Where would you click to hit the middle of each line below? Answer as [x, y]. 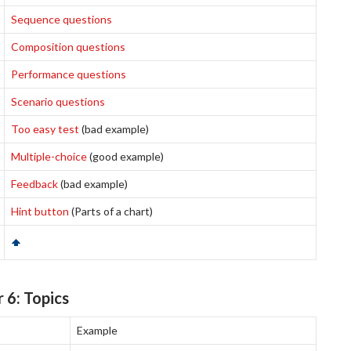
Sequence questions [62, 19]
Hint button [40, 211]
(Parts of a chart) [111, 211]
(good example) [125, 156]
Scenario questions [58, 101]
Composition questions [68, 47]
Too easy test [45, 129]
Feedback [34, 184]
